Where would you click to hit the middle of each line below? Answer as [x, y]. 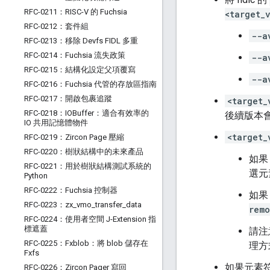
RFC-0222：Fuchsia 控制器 [71, 190]
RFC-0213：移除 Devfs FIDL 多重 [81, 41]
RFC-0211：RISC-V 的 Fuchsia [76, 12]
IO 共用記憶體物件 [56, 123]
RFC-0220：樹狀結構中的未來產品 [84, 152]
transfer [109, 205]
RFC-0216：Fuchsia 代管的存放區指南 [90, 84]
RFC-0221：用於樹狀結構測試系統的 [88, 166]
